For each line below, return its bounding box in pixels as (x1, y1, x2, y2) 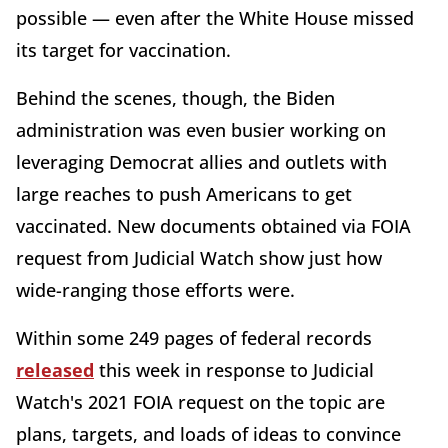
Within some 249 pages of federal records (16, 326, 372, 351)
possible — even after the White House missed (16, 6, 414, 31)
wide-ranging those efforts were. (16, 278, 295, 303)
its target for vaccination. (16, 38, 231, 63)
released (16, 358, 94, 383)
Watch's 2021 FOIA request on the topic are (16, 390, 385, 415)
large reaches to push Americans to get (16, 182, 352, 207)
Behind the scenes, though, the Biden (16, 86, 335, 111)
